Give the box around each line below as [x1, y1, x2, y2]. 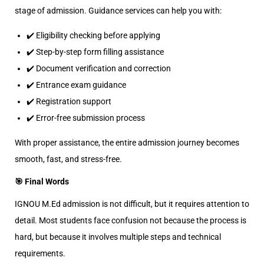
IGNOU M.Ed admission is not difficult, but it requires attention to [15, 199, 249, 209]
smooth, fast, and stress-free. [15, 154, 122, 164]
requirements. [15, 249, 65, 258]
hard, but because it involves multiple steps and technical [15, 232, 221, 242]
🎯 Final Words [15, 177, 69, 186]
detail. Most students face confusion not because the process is [15, 216, 246, 225]
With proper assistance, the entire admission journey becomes [15, 138, 239, 147]
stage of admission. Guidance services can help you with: [15, 6, 222, 15]
